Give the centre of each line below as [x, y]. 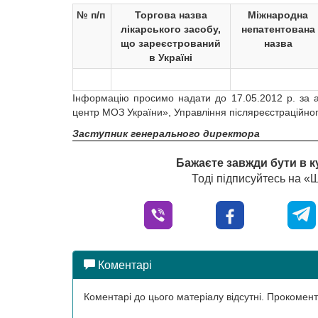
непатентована [278, 29]
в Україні [171, 57]
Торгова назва [171, 15]
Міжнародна [278, 15]
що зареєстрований [171, 43]
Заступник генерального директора [166, 133]
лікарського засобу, [171, 29]
